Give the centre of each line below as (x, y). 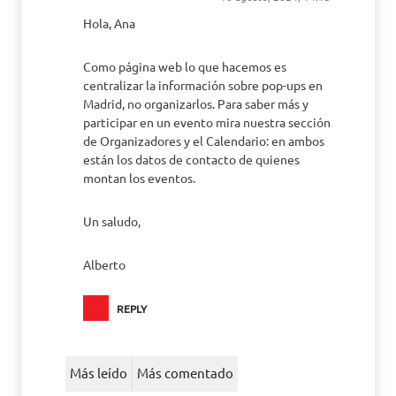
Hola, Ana (109, 23)
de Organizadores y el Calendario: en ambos (204, 141)
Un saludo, (112, 221)
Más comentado (185, 373)
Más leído (99, 373)
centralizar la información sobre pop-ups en (203, 85)
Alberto (104, 264)
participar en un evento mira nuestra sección (207, 122)
